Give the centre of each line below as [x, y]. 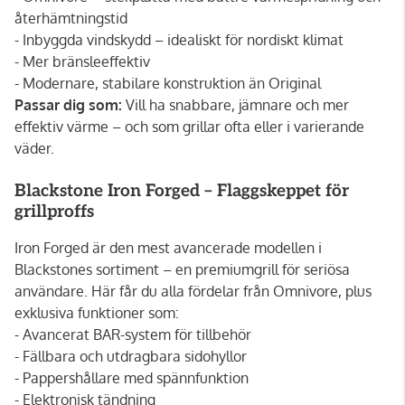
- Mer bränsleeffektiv [82, 62]
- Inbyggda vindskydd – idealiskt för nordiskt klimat [179, 40]
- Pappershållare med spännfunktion [132, 378]
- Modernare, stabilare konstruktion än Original [168, 84]
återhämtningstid [71, 19]
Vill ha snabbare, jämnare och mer [237, 105]
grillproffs [54, 212]
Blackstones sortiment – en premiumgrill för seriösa [182, 270]
